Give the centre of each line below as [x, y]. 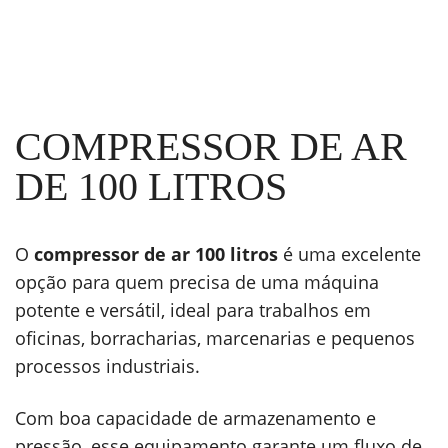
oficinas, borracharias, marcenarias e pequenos [215, 338]
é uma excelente [349, 254]
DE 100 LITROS [151, 187]
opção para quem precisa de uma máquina [197, 282]
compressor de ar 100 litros [156, 254]
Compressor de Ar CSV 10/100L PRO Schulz [224, 20]
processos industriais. [107, 366]
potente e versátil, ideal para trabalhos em [193, 310]
